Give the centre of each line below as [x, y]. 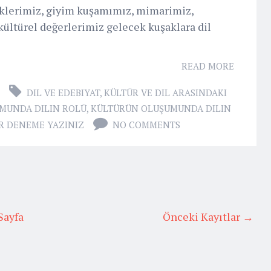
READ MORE [208, 66]
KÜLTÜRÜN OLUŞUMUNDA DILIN [161, 108]
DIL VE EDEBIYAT [63, 92]
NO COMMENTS [146, 124]
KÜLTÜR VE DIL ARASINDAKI [165, 92]
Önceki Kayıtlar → [208, 216]
